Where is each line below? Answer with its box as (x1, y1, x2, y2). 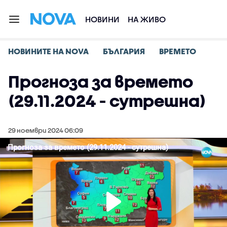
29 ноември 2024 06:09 (8, 126, 83, 134)
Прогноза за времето (8, 72, 193, 91)
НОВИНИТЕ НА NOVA (8, 46, 89, 56)
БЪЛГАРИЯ (103, 46, 145, 56)
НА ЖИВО (128, 14, 166, 24)
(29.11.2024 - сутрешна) (8, 91, 206, 110)
